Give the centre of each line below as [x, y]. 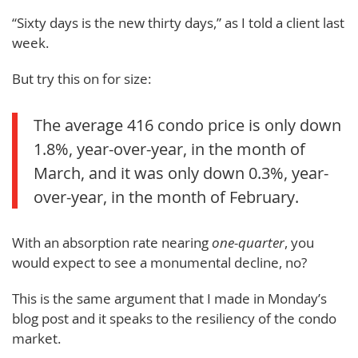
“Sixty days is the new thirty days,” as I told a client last [178, 23]
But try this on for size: [82, 79]
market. [36, 339]
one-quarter [248, 243]
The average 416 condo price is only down [187, 125]
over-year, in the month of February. [166, 197]
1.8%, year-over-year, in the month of [169, 149]
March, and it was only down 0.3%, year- [181, 173]
